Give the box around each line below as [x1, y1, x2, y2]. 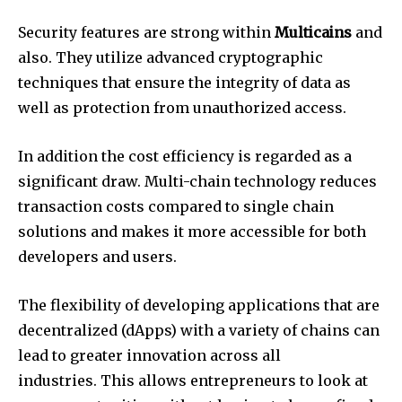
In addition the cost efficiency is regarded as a [18, 146, 352, 165]
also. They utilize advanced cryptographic [18, 48, 323, 66]
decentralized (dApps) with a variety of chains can [18, 320, 380, 339]
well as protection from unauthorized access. [18, 98, 346, 117]
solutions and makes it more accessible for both [18, 222, 366, 240]
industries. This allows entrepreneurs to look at [18, 371, 368, 389]
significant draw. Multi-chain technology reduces [18, 171, 377, 190]
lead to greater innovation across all [18, 345, 281, 364]
